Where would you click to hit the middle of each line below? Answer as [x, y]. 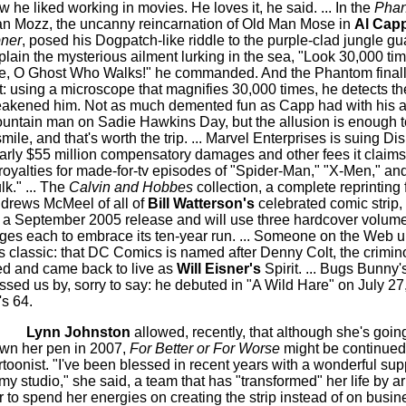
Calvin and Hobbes [132, 187]
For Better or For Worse [206, 348]
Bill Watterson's [203, 203]
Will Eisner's [220, 269]
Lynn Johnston [78, 332]
